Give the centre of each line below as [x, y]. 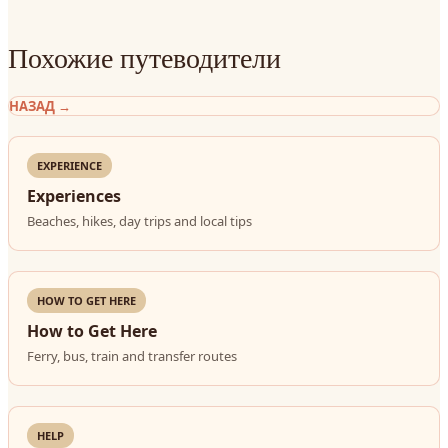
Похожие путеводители [144, 57]
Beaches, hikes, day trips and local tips [139, 221]
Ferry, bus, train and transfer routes [132, 356]
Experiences [74, 196]
